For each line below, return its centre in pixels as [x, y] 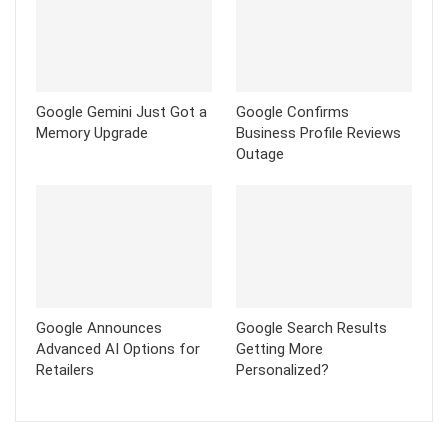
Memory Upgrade [92, 132]
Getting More [279, 349]
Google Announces [99, 328]
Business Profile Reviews [318, 132]
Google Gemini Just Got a [121, 111]
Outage [260, 153]
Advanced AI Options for [118, 349]
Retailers [65, 370]
